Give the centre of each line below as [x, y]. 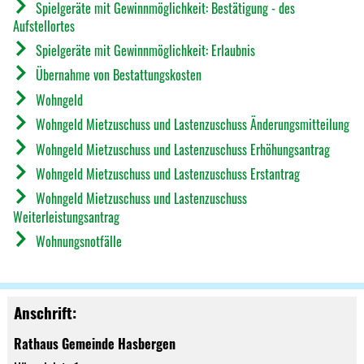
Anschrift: [45, 312]
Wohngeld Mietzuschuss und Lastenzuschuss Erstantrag [166, 173]
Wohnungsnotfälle [77, 241]
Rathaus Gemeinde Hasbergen [95, 343]
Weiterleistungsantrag [66, 217]
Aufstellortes [44, 26]
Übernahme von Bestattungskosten [117, 75]
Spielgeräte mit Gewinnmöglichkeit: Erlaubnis [144, 50]
